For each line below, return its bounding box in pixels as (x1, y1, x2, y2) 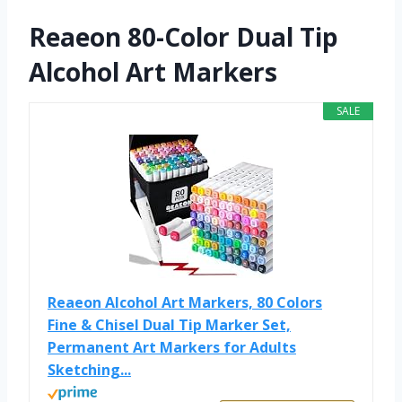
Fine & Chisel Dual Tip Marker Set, (48, 315, 291, 336)
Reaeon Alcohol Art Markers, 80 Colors (48, 293, 322, 313)
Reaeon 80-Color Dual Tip (29, 20, 338, 55)
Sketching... (48, 360, 131, 380)
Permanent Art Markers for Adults (48, 337, 296, 358)
